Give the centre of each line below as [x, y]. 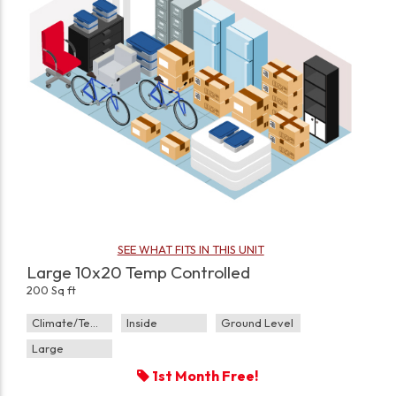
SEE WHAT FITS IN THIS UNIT [190, 250]
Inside [141, 323]
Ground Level [257, 323]
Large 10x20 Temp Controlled [139, 273]
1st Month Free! [204, 376]
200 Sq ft [52, 290]
